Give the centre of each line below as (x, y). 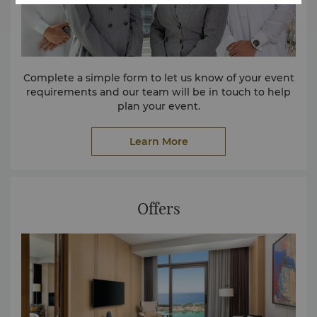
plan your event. (158, 106)
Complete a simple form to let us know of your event (158, 77)
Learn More (158, 141)
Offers (158, 208)
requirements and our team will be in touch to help (158, 92)
